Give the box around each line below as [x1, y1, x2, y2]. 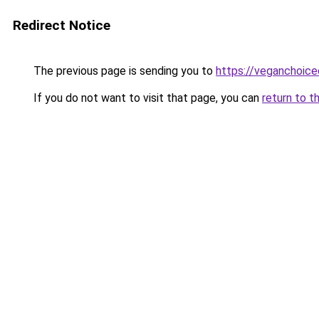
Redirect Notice [13, 17, 110, 33]
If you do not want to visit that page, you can [31, 91, 262, 105]
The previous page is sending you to [31, 64, 216, 78]
